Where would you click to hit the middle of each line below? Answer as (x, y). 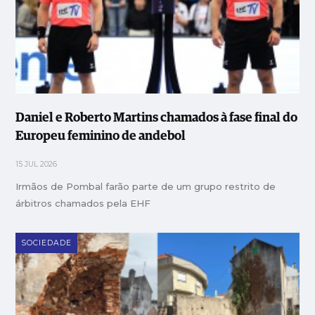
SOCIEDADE (47, 243)
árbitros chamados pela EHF (83, 204)
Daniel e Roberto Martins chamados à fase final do (157, 118)
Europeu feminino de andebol (101, 137)
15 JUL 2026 (37, 165)
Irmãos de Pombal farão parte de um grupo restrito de (146, 187)
